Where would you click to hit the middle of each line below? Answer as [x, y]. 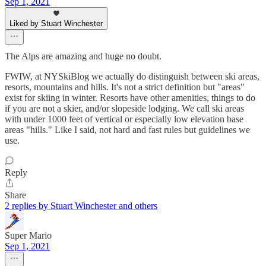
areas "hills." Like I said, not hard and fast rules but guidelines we [127, 129]
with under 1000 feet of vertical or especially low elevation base [124, 119]
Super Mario [28, 235]
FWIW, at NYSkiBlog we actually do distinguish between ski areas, [132, 76]
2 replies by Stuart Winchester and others [81, 205]
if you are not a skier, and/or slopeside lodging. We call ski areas [124, 108]
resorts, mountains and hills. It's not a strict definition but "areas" [125, 87]
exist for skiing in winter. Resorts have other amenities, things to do [130, 97]
